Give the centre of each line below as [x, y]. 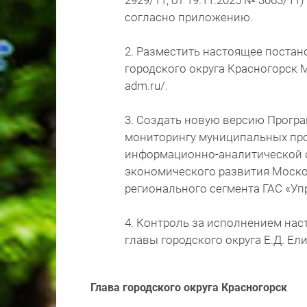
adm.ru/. [146, 86]
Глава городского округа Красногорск [189, 288]
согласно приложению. [189, 17]
